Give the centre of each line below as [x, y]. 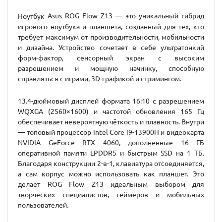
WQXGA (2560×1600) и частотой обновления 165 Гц [111, 111]
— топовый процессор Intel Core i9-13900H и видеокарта [111, 132]
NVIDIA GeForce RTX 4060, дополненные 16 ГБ [111, 142]
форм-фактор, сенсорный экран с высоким [111, 58]
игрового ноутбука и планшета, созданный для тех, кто [111, 27]
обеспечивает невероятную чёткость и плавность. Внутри [111, 122]
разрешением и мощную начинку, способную [111, 68]
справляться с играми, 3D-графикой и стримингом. [100, 79]
